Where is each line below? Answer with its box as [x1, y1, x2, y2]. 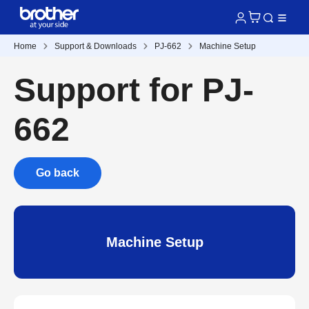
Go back [36, 167, 79, 179]
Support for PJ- [14, 72, 254, 108]
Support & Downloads [54, 41, 137, 51]
